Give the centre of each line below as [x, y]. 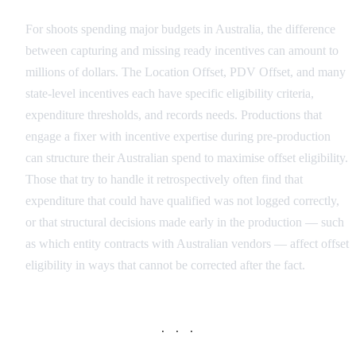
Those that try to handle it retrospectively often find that [164, 180]
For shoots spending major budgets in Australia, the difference [180, 29]
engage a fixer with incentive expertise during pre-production [178, 137]
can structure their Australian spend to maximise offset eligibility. [187, 158]
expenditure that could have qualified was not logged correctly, [182, 201]
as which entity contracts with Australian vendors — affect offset [187, 244]
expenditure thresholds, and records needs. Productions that [174, 115]
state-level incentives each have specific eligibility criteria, [170, 94]
